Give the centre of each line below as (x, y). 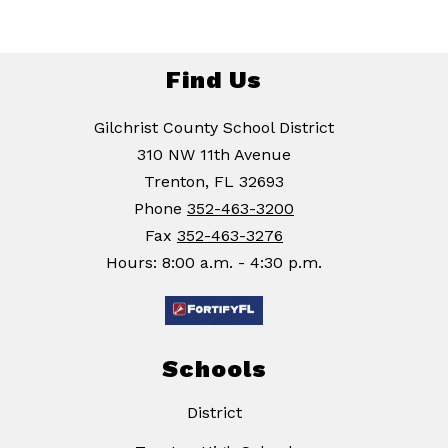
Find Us (214, 80)
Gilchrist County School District (214, 128)
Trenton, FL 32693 (214, 182)
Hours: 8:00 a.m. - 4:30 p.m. (214, 263)
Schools (214, 368)
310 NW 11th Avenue (214, 155)
